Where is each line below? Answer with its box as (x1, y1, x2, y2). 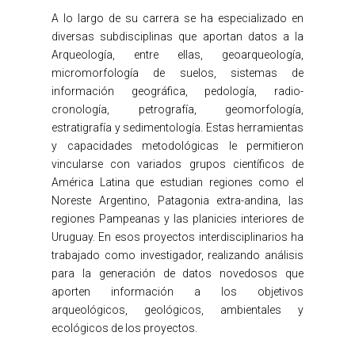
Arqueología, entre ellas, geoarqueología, (52, 48, 303, 62)
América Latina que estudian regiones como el (52, 176, 303, 189)
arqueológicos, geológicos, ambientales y (52, 303, 303, 317)
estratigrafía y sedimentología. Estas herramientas (52, 121, 303, 135)
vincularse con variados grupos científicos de (52, 158, 303, 171)
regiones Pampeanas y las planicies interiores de (52, 212, 303, 226)
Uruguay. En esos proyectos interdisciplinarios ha (52, 231, 303, 244)
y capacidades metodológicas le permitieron (52, 139, 303, 153)
